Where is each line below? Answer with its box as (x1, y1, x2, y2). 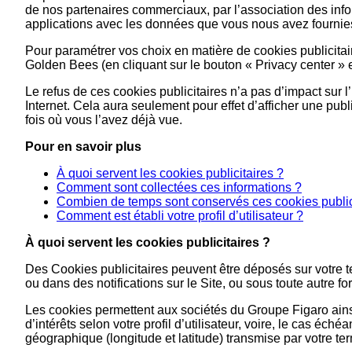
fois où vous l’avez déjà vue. (25, 112, 182, 126)
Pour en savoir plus (25, 139, 141, 153)
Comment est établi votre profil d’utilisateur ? (57, 208, 303, 222)
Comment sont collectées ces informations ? (57, 180, 302, 194)
